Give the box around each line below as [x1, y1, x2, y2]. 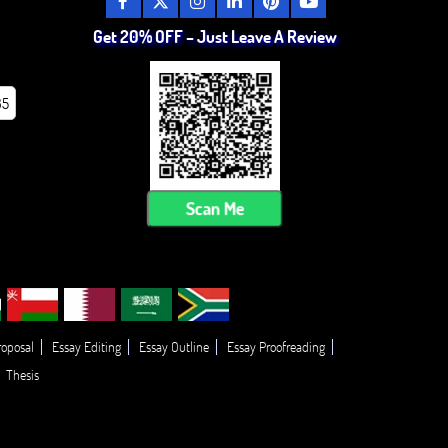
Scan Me [186, 196, 244, 221]
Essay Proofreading [226, 337, 325, 356]
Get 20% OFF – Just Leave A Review [92, 25, 337, 48]
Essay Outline [138, 337, 209, 356]
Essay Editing [51, 337, 121, 356]
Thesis [5, 365, 39, 384]
